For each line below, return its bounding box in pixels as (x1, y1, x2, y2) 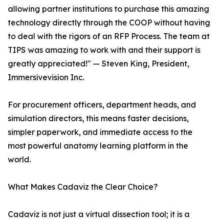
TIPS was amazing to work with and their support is (8, 45, 200, 55)
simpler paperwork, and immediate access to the (8, 127, 193, 137)
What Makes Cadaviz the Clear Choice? (8, 182, 158, 192)
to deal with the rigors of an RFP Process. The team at (8, 31, 210, 42)
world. (8, 154, 31, 165)
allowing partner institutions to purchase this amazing (8, 4, 209, 14)
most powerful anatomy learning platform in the (8, 141, 188, 151)
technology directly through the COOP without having (8, 18, 210, 28)
